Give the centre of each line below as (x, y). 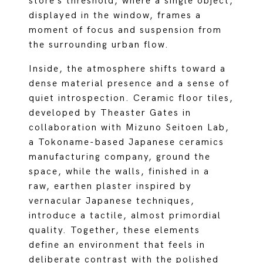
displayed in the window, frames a (115, 16)
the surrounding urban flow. (99, 45)
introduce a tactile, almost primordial (125, 216)
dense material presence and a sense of (129, 84)
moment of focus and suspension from (126, 30)
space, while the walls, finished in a (119, 172)
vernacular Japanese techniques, (112, 201)
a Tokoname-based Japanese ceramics (127, 142)
